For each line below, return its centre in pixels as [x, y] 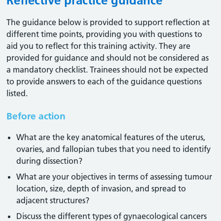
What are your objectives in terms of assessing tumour [114, 177]
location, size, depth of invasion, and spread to [101, 188]
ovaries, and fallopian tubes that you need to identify [114, 149]
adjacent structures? [53, 200]
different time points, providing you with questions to [105, 34]
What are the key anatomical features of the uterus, [111, 137]
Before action [36, 116]
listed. [17, 93]
